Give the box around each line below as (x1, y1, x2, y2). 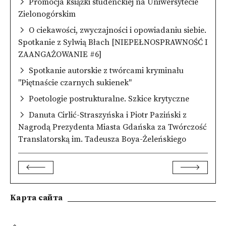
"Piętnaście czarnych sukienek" (18, 77, 132, 88)
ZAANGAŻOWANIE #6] (18, 49, 101, 60)
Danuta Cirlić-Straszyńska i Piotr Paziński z (29, 109, 187, 120)
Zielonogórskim (18, 9, 76, 19)
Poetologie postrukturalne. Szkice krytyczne (29, 93, 189, 104)
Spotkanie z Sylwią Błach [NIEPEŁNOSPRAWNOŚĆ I (18, 37, 208, 47)
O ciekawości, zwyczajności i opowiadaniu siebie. (29, 25, 206, 35)
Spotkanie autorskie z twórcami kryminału (29, 65, 184, 76)
